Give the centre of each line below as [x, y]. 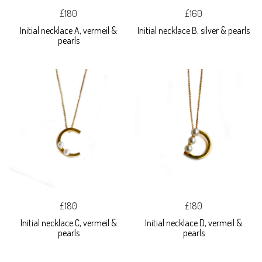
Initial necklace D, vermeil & [194, 223]
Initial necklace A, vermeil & [68, 30]
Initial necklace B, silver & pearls [194, 30]
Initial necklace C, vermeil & [68, 223]
